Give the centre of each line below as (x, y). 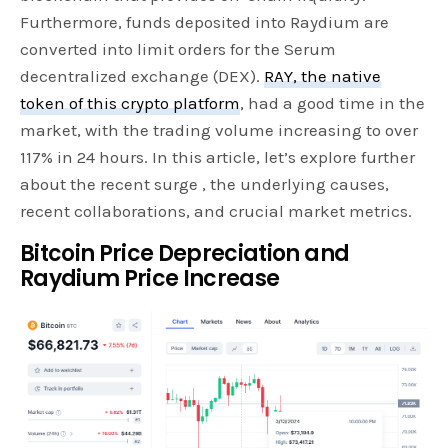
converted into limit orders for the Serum (178, 49)
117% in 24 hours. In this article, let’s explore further (218, 157)
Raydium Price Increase (152, 279)
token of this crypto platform (130, 103)
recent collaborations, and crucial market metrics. (218, 211)
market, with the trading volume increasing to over (219, 130)
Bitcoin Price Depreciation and (185, 254)
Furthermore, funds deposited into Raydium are (205, 22)
